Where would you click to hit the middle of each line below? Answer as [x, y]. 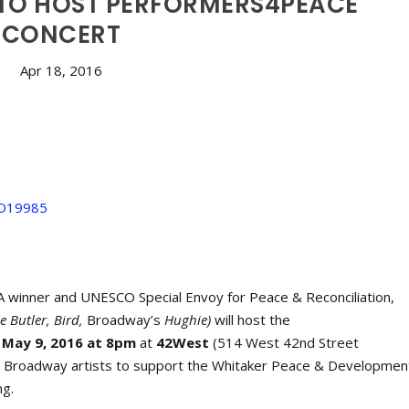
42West [185, 343]
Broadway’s [126, 320]
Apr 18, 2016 [61, 71]
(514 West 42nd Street [286, 343]
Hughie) [188, 320]
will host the [251, 320]
